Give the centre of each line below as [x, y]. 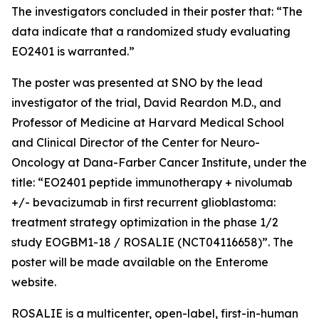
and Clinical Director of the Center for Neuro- [136, 142]
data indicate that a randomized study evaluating [151, 31]
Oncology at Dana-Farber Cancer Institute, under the [159, 162]
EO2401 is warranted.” [73, 51]
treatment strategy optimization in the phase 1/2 [145, 222]
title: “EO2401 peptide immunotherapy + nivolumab [152, 182]
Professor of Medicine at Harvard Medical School [148, 122]
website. [34, 282]
